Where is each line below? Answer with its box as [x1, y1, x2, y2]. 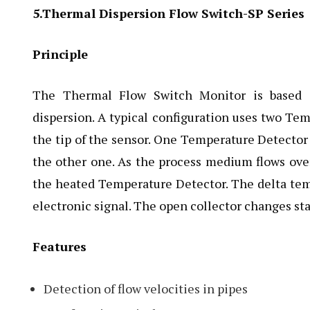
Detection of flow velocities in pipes [44, 280, 248, 297]
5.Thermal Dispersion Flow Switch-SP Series [33, 5, 304, 21]
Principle [33, 46, 88, 62]
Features [33, 238, 86, 255]
